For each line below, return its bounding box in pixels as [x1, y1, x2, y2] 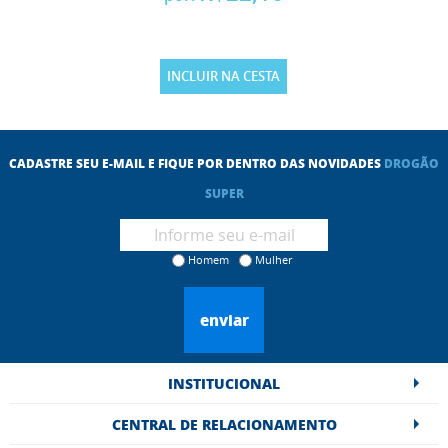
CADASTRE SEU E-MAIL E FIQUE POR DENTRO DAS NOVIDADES [9, 155, 384, 173]
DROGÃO [384, 155, 439, 173]
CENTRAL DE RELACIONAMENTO [111, 414, 337, 435]
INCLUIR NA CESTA [167, 67, 280, 86]
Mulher [254, 252, 292, 268]
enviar [199, 309, 249, 332]
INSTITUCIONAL [168, 373, 280, 394]
